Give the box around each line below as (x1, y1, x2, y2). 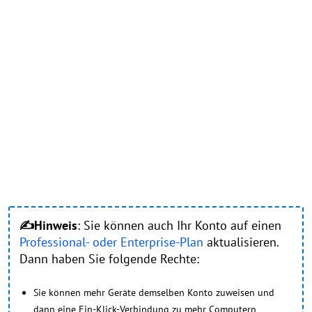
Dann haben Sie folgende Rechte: (19, 250, 199, 267)
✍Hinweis (19, 217, 77, 233)
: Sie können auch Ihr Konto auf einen (77, 217, 281, 233)
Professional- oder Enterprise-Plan (19, 233, 203, 250)
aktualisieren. (203, 233, 279, 250)
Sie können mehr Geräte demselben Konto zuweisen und (33, 286, 274, 299)
